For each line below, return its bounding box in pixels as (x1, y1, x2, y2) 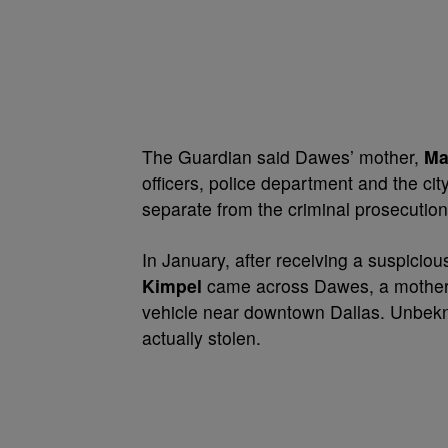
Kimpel (142, 273, 202, 298)
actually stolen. (142, 325, 261, 350)
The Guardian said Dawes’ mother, (142, 144, 424, 169)
